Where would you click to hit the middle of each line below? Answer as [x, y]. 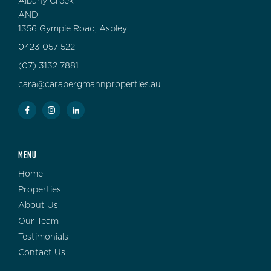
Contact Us [42, 253]
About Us [38, 205]
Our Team [38, 221]
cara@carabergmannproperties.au [90, 84]
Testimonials [43, 237]
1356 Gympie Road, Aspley [73, 29]
